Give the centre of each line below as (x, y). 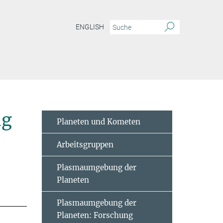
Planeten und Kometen (98, 122)
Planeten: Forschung (95, 215)
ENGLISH (90, 27)
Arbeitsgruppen (85, 145)
